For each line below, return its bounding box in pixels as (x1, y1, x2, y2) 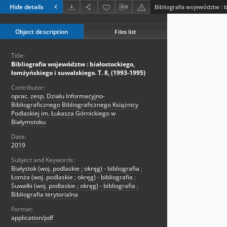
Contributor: (11, 83, 45, 92)
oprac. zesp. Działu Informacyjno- (11, 92, 105, 101)
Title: (11, 51, 25, 60)
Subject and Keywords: (11, 156, 74, 165)
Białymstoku (11, 118, 46, 127)
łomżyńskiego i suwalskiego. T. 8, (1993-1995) (11, 68, 145, 78)
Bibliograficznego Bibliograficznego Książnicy (11, 100, 138, 109)
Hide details (10, 3, 44, 12)
